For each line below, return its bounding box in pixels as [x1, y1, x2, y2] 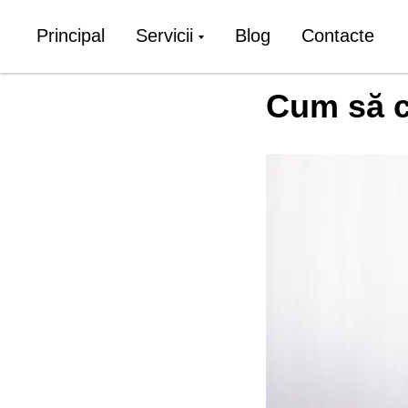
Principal [36, 25, 105, 46]
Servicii [136, 25, 193, 46]
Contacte [301, 25, 374, 46]
